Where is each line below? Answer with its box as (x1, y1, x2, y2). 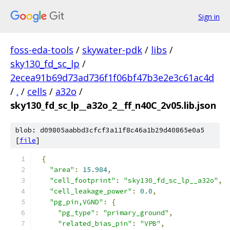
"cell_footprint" (50, 176, 116, 185)
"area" (50, 165, 74, 174)
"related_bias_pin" (58, 219, 132, 228)
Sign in (198, 11, 220, 22)
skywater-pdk (82, 44, 142, 56)
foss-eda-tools (10, 44, 73, 56)
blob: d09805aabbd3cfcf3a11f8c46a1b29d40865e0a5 (15, 126, 204, 135)
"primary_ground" (103, 208, 169, 217)
